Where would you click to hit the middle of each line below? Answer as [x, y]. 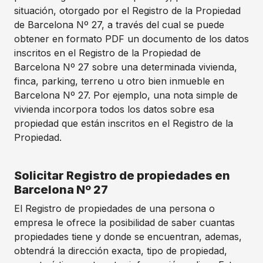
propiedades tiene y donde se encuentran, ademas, [128, 237]
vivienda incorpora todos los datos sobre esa [114, 109]
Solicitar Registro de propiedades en [122, 176]
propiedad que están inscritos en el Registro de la [124, 123]
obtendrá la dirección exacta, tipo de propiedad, [121, 251]
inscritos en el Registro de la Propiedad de [107, 53]
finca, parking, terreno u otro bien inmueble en [119, 81]
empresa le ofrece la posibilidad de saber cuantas [124, 222]
